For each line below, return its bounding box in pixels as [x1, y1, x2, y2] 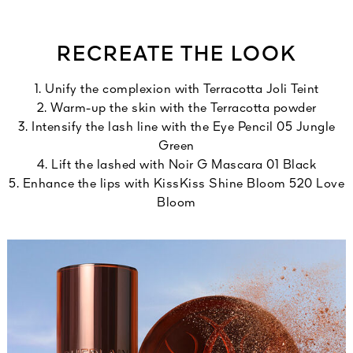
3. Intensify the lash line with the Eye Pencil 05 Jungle [17, 121, 336, 135]
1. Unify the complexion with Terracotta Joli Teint [34, 84, 319, 97]
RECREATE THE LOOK [57, 45, 296, 66]
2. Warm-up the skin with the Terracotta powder [36, 102, 317, 116]
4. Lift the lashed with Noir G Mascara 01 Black [36, 159, 317, 173]
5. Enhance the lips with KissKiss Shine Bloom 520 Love [9, 178, 344, 191]
